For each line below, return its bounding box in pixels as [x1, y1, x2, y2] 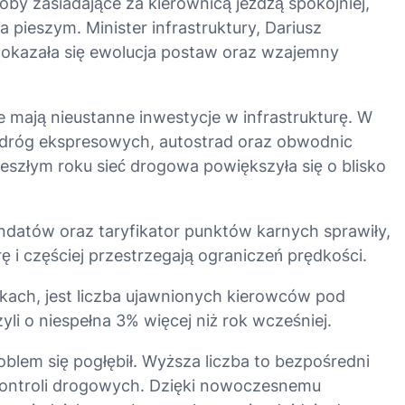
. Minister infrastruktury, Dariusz [76, 17, 322, 37]
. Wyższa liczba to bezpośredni [132, 351, 370, 371]
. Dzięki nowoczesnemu [139, 375, 321, 395]
